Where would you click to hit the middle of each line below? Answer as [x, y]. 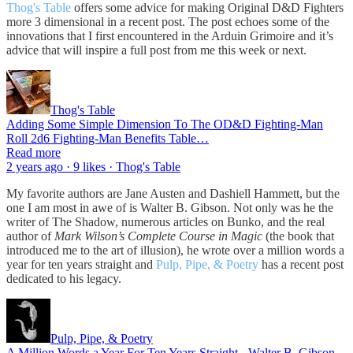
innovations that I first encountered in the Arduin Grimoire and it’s [170, 35]
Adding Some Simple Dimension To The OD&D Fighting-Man [165, 124]
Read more [33, 152]
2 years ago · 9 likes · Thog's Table [93, 166]
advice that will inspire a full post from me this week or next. [156, 50]
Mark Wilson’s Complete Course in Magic [158, 236]
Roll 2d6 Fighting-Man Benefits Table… [108, 138]
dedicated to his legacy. [64, 278]
